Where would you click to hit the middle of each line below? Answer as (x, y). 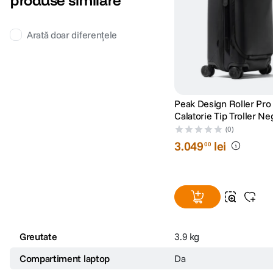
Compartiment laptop (65, 260)
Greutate (38, 238)
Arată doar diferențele (72, 37)
